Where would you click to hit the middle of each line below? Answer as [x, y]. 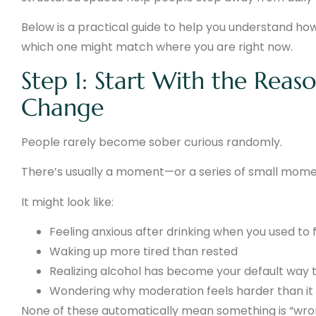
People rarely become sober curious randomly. [152, 142]
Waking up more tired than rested [144, 252]
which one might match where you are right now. [157, 47]
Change [62, 107]
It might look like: [67, 202]
